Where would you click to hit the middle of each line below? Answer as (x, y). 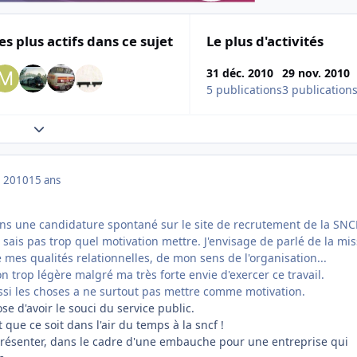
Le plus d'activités (265, 41)
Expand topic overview (92, 128)
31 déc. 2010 (240, 73)
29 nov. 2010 (316, 73)
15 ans (45, 180)
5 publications (244, 90)
